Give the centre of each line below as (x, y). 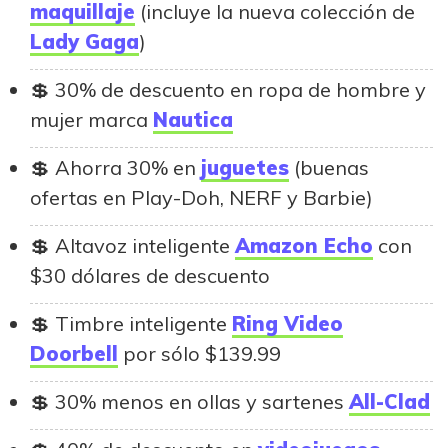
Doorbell (74, 354)
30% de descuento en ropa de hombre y (240, 90)
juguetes (245, 168)
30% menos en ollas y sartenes (202, 402)
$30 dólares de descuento (150, 276)
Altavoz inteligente (145, 246)
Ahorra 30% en (128, 168)
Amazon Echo (304, 246)
